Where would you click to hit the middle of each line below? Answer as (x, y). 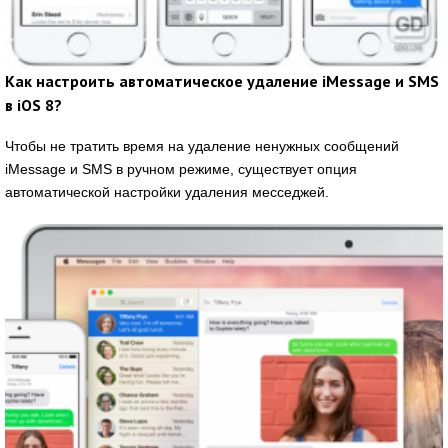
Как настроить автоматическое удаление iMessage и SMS (222, 81)
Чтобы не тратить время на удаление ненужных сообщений (202, 146)
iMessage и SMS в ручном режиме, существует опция (181, 169)
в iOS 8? (33, 105)
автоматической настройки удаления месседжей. (167, 192)
